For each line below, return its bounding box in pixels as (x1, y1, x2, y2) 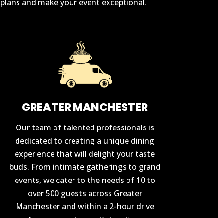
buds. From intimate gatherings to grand (9, 161, 161, 172)
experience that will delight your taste (15, 148, 155, 159)
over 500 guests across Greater (27, 187, 142, 199)
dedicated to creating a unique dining (15, 135, 155, 146)
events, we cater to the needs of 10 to (14, 174, 155, 185)
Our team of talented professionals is (15, 122, 154, 133)
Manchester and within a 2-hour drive (15, 200, 154, 212)
